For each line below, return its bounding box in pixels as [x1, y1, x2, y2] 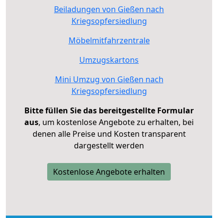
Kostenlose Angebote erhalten [53, 166, 165, 177]
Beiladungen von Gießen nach [54, 3, 164, 15]
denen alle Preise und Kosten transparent [32, 128, 186, 139]
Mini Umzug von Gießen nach [54, 73, 163, 85]
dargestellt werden [74, 140, 144, 151]
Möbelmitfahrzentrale [68, 35, 150, 46]
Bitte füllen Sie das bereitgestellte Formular [24, 105, 194, 116]
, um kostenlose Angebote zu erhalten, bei [38, 116, 194, 127]
